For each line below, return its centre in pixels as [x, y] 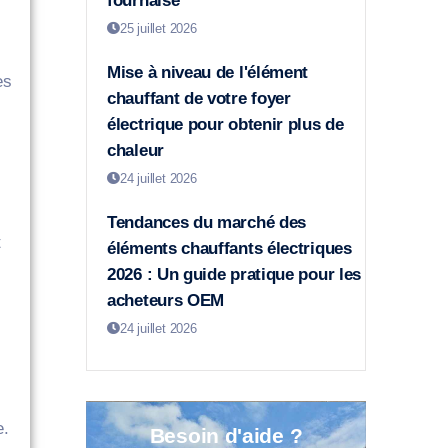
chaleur [135, 151]
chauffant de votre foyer [199, 99]
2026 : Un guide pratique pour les [234, 275]
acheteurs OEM [166, 301]
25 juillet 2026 [158, 29]
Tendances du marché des [207, 223]
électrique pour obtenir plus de [225, 125]
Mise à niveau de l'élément [208, 73]
